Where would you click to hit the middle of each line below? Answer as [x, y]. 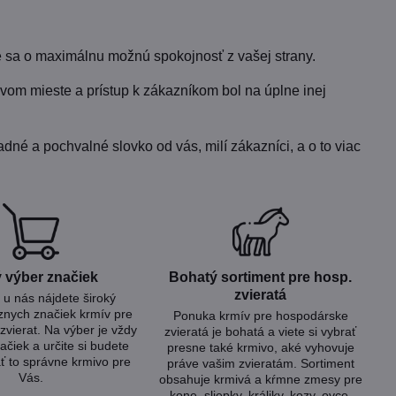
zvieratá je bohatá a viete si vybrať [261, 331]
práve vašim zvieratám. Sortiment [260, 363]
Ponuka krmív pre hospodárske [260, 315]
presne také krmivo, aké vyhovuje [260, 347]
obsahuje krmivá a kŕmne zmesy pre [260, 379]
